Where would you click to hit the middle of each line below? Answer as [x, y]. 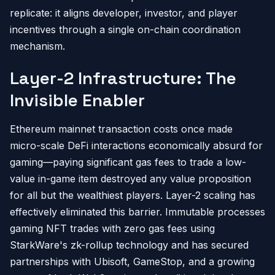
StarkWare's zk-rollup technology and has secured [129, 245]
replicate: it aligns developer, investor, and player [124, 13]
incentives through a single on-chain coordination [125, 29]
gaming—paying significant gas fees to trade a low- [128, 162]
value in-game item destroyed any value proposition [130, 179]
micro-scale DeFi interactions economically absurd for [136, 145]
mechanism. [37, 46]
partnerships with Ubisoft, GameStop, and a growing [132, 261]
